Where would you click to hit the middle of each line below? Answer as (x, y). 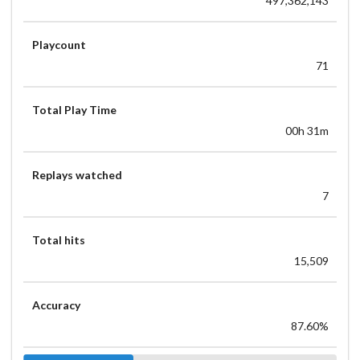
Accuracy (56, 305)
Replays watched (77, 174)
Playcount (59, 44)
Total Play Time (74, 109)
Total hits (58, 239)
